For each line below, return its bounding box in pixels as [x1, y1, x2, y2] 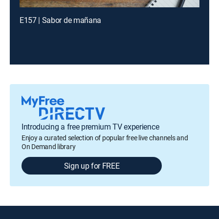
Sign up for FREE [64, 160, 120, 171]
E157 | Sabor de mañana [20, 15, 101, 25]
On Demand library [22, 142, 76, 151]
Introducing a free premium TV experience [22, 121, 159, 132]
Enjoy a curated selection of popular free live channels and [22, 133, 188, 142]
